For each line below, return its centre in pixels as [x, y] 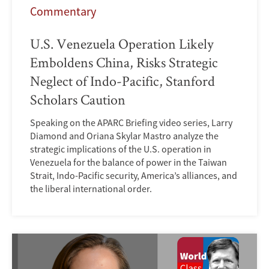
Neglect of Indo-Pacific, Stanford [122, 81]
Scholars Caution [78, 100]
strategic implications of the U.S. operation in [121, 149]
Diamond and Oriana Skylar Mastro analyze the [124, 136]
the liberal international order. [91, 189]
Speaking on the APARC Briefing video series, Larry [131, 123]
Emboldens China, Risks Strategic [124, 62]
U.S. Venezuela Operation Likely [122, 44]
